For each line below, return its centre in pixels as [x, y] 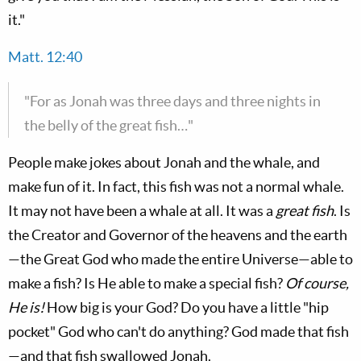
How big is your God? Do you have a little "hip [187, 307]
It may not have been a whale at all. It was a [142, 211]
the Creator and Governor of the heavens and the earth [178, 235]
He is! [26, 307]
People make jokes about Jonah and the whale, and [164, 162]
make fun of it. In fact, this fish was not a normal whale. [176, 187]
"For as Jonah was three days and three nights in [172, 101]
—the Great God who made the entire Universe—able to [180, 259]
